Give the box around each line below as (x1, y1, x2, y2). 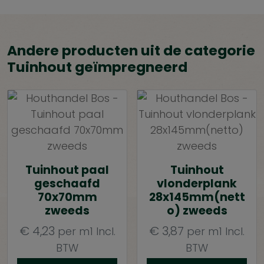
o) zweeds (166, 203, 227, 219)
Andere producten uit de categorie (7, 41, 255, 61)
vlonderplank (157, 176, 237, 192)
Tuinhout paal (25, 162, 109, 179)
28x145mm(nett (148, 189, 245, 206)
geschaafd (34, 176, 100, 192)
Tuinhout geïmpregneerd (7, 57, 187, 77)
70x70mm (37, 189, 97, 206)
